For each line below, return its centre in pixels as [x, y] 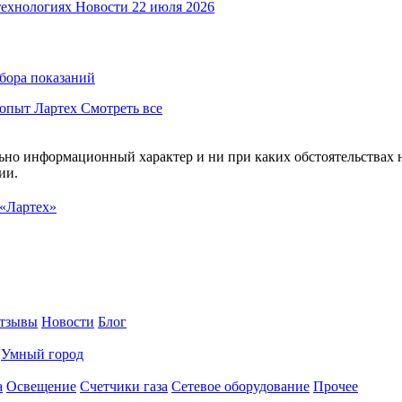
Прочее [336, 386]
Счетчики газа [124, 386]
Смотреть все [122, 108]
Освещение [41, 386]
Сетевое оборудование [240, 386]
